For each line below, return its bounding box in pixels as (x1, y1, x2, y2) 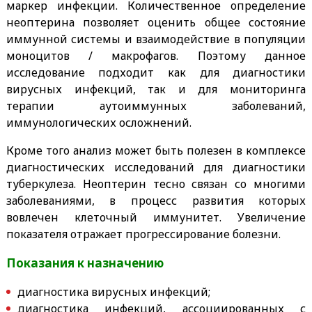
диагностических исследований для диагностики (6, 159, 306, 175)
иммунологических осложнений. (6, 114, 192, 130)
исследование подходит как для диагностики (6, 64, 306, 80)
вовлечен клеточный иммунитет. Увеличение (6, 209, 306, 225)
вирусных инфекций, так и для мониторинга (6, 81, 306, 97)
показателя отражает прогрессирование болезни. (6, 226, 281, 242)
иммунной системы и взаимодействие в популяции (6, 31, 306, 47)
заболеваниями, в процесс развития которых (6, 192, 306, 208)
